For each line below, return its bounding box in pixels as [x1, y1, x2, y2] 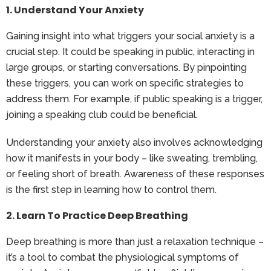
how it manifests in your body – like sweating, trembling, [6, 152, 258, 164]
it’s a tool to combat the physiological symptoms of [6, 251, 239, 263]
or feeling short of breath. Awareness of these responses [6, 168, 264, 180]
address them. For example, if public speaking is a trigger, [6, 93, 263, 105]
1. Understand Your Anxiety [6, 2, 144, 17]
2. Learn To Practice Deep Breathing [6, 208, 188, 223]
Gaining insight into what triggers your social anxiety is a [6, 30, 255, 42]
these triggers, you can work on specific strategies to [6, 77, 244, 89]
